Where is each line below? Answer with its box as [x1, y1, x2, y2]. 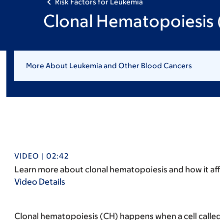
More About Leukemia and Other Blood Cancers [26, 61, 192, 70]
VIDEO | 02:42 [14, 152, 69, 160]
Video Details [14, 177, 65, 187]
